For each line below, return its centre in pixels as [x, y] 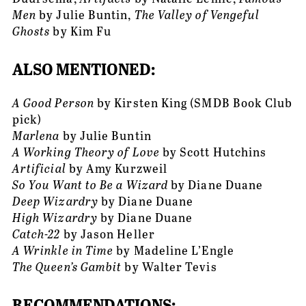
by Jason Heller [108, 234]
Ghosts [31, 31]
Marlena [37, 136]
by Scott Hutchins [213, 152]
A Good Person [53, 103]
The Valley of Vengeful [197, 15]
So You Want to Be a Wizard [90, 185]
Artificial [39, 168]
